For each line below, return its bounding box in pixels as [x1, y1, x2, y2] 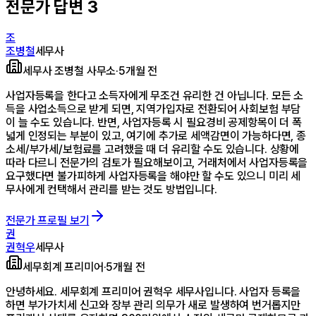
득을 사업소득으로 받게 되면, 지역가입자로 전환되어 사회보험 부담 [6, 102, 301, 116]
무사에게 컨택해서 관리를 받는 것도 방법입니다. [6, 182, 217, 196]
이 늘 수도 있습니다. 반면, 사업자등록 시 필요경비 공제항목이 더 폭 [6, 115, 302, 129]
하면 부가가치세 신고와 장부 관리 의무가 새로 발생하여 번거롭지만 [6, 298, 301, 312]
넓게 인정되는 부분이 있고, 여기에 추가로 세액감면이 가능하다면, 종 [6, 128, 306, 142]
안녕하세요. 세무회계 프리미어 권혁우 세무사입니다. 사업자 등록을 [6, 284, 301, 298]
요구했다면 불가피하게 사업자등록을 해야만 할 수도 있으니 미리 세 [6, 169, 301, 183]
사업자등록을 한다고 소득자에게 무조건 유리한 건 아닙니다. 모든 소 [6, 88, 304, 102]
